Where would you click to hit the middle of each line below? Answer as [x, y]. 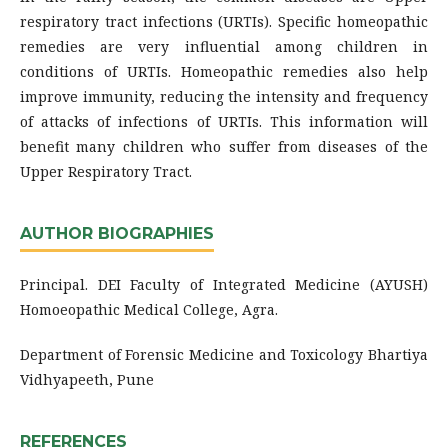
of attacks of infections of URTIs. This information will [224, 121]
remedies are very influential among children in [224, 46]
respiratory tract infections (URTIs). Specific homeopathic [224, 21]
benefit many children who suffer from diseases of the [224, 146]
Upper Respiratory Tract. [106, 171]
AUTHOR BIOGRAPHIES [117, 233]
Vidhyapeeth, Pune [87, 379]
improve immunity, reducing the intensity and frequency [224, 96]
